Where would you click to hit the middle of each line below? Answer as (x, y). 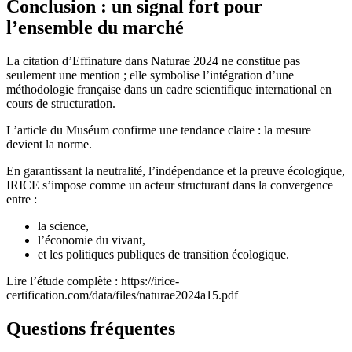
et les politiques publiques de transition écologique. (163, 255)
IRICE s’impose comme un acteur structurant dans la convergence (170, 185)
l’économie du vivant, (92, 240)
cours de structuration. (61, 104)
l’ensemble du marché (95, 28)
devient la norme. (49, 145)
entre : (22, 200)
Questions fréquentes (91, 328)
